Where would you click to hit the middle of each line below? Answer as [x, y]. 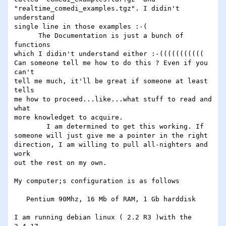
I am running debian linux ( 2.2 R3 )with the [103, 217]
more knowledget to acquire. [69, 118]
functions [32, 45]
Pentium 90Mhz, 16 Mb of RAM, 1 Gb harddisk [20, 199]
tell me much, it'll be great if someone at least [111, 81]
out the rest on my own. [61, 163]
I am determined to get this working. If [30, 127]
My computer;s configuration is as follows [97, 181]
